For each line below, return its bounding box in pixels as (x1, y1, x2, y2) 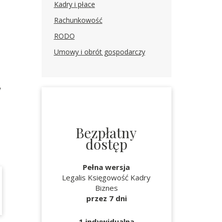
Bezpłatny (76, 123, 137, 142)
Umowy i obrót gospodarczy (54, 47, 145, 56)
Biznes (95, 183, 118, 193)
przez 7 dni (86, 193, 127, 203)
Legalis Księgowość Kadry (62, 172, 151, 182)
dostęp (85, 135, 127, 153)
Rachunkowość (54, 15, 103, 25)
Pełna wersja (83, 162, 130, 172)
